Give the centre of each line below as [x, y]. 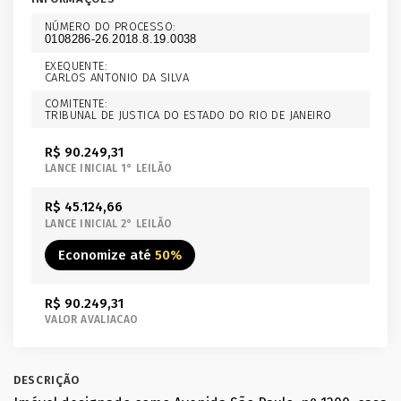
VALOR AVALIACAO [92, 320]
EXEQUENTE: [76, 66]
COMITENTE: [76, 103]
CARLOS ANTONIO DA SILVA [117, 77]
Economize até [107, 255]
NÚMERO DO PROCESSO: [111, 26]
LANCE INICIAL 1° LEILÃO [109, 168]
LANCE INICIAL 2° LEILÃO [109, 224]
